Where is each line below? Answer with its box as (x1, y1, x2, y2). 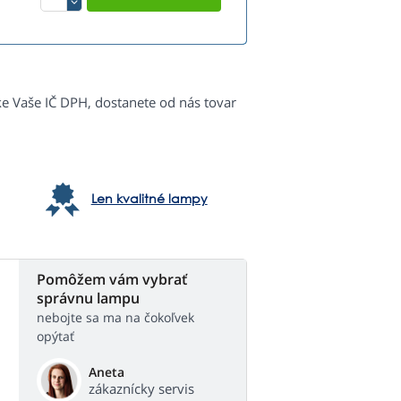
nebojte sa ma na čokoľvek (37, 309, 194, 327)
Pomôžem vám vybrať (37, 269, 187, 290)
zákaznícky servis (89, 380, 194, 398)
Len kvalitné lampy (90, 190, 208, 208)
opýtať (37, 328, 74, 346)
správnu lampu (37, 288, 140, 309)
